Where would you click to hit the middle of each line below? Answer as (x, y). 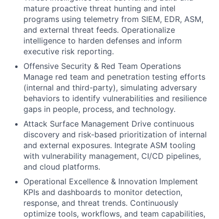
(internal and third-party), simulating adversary (110, 88)
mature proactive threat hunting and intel (99, 8)
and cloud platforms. (62, 167)
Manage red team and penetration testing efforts (114, 77)
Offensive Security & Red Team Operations (102, 66)
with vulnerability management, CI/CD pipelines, (112, 156)
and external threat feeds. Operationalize (99, 30)
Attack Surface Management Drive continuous (109, 124)
